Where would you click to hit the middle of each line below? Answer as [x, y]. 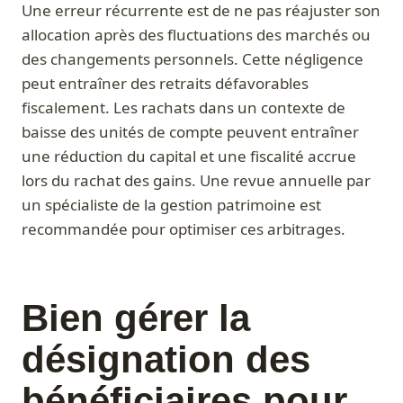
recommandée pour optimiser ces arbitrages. [184, 229]
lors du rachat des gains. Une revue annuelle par [196, 181]
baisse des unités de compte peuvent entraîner [190, 132]
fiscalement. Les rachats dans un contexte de [184, 108]
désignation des [166, 360]
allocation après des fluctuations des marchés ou [196, 35]
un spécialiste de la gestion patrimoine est [171, 205]
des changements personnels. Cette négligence [193, 59]
